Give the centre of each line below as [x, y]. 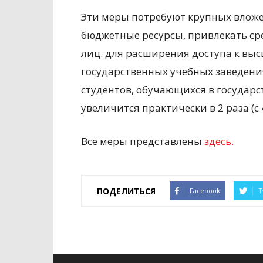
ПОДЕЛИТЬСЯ [126, 191]
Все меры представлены [143, 141]
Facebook [205, 190]
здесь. [219, 141]
